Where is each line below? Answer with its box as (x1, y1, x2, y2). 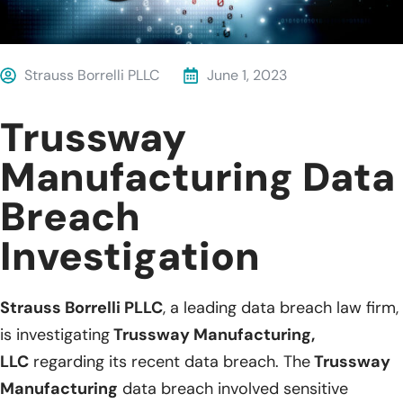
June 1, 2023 (207, 65, 287, 85)
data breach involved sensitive (118, 377, 348, 399)
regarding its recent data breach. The (29, 350, 310, 372)
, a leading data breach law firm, (163, 296, 399, 318)
